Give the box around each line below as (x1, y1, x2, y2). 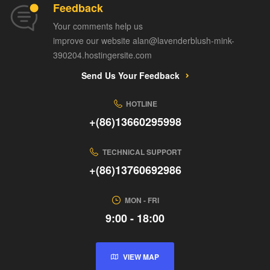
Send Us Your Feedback (81, 69, 180, 82)
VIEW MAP (123, 251, 159, 263)
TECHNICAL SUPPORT (102, 146, 181, 158)
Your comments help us (53, 20, 143, 33)
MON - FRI (124, 195, 159, 206)
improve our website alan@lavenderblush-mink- (53, 34, 234, 47)
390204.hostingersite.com (53, 49, 152, 61)
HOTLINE (126, 98, 158, 110)
